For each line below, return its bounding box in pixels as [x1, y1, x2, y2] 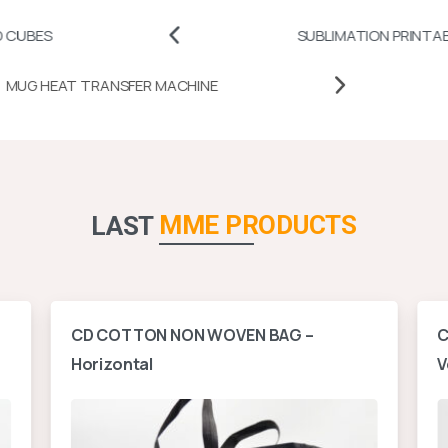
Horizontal [70, 353, 154, 375]
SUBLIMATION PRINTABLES [214, 24, 393, 46]
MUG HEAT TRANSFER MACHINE [94, 74, 308, 96]
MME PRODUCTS [158, 210, 357, 240]
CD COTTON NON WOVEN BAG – [70, 324, 314, 346]
